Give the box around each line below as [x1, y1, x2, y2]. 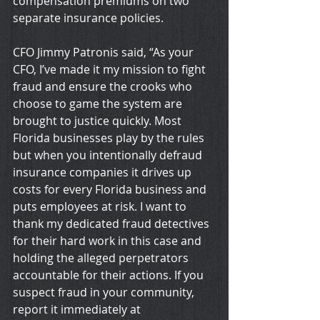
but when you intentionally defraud [13, 147, 205, 164]
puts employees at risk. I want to [13, 199, 189, 215]
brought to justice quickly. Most [13, 113, 184, 129]
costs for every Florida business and [13, 181, 209, 198]
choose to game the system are [13, 96, 185, 112]
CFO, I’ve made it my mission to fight [13, 61, 209, 78]
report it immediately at [13, 301, 144, 318]
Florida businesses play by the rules [13, 130, 207, 146]
